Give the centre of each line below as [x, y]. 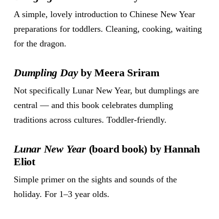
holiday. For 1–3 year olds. [62, 194]
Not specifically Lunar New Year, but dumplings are [106, 91]
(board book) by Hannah [143, 149]
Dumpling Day [46, 73]
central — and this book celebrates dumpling [93, 105]
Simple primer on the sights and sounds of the [95, 180]
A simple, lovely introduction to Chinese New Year [104, 14]
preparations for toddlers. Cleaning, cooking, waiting [108, 29]
